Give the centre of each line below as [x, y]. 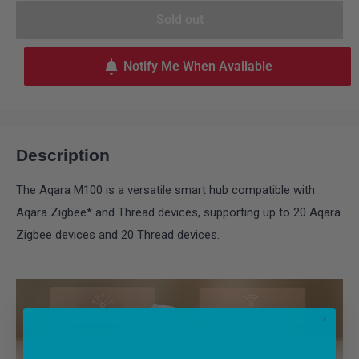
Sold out [179, 20]
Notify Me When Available [198, 66]
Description [63, 155]
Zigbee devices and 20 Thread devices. [118, 235]
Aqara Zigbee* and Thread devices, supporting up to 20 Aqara [178, 213]
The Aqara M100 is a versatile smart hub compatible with [165, 190]
